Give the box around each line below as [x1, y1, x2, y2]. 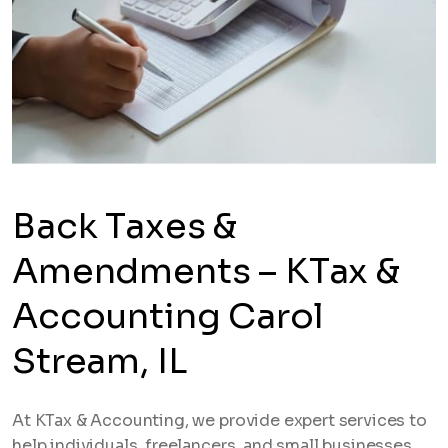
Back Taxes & [12, 204, 238, 248]
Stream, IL [12, 339, 187, 383]
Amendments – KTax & [12, 249, 400, 293]
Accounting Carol [12, 294, 324, 338]
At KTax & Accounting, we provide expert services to [12, 410, 427, 431]
